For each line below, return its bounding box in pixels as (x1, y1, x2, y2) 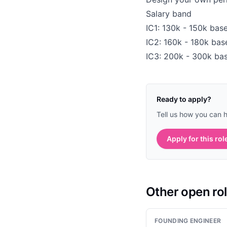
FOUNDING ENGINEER (155, 216, 221, 224)
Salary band (146, 8, 192, 19)
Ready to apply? (157, 94, 211, 103)
